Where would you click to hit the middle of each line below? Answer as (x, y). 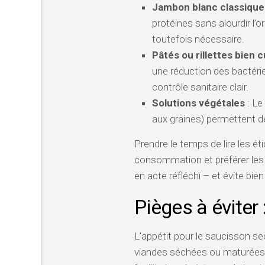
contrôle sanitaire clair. (200, 87)
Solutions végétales (198, 103)
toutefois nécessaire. (198, 39)
